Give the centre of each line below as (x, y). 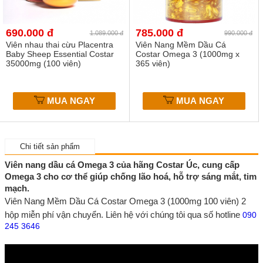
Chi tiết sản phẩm (50, 146)
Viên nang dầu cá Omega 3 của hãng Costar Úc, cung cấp (122, 164)
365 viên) (153, 64)
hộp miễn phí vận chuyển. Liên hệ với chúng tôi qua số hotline (124, 214)
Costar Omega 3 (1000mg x (187, 54)
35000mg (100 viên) (43, 64)
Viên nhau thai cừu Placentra (60, 45)
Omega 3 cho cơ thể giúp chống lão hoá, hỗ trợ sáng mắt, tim (131, 176)
